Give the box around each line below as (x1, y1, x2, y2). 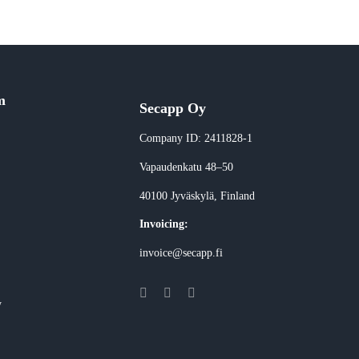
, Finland (214, 189, 256, 202)
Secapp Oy (139, 99, 207, 116)
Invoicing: (139, 218, 189, 231)
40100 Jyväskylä (139, 189, 215, 202)
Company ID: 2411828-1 (139, 132, 253, 145)
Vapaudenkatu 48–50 (139, 160, 234, 173)
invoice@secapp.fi (139, 246, 224, 259)
